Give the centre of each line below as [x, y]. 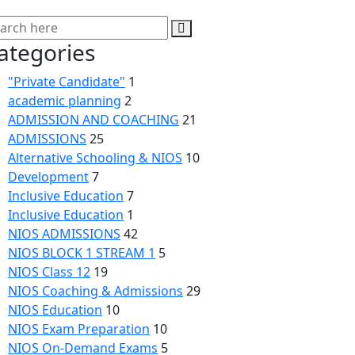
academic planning [65, 101]
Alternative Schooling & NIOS [95, 158]
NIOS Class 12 [49, 272]
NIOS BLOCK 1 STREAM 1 [82, 253]
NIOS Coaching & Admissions [95, 291]
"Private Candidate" [67, 82]
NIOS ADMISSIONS [64, 234]
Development [48, 177]
